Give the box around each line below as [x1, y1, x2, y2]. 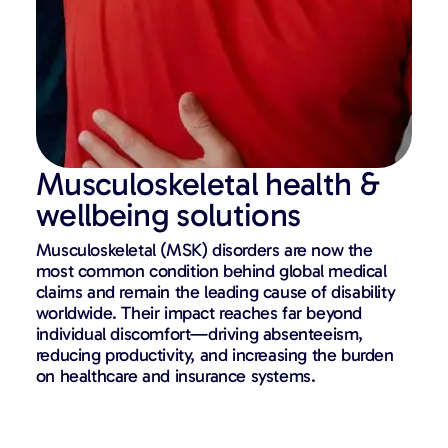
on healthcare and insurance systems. [35, 364, 316, 387]
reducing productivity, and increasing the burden [35, 343, 394, 366]
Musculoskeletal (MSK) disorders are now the [35, 238, 373, 261]
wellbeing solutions [35, 194, 301, 234]
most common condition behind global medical [35, 259, 387, 282]
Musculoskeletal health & [35, 163, 380, 203]
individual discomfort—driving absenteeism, [35, 322, 364, 345]
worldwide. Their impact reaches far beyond [35, 301, 363, 324]
